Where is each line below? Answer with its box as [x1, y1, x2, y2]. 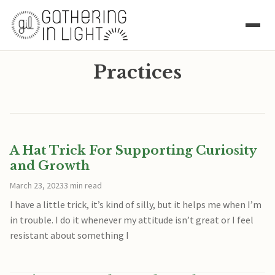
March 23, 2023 [10, 180, 64, 191]
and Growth [10, 158, 90, 173]
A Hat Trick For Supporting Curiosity [10, 143, 257, 158]
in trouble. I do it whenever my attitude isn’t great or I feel [10, 214, 254, 226]
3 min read [64, 180, 102, 191]
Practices [93, 61, 182, 83]
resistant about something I [10, 229, 129, 241]
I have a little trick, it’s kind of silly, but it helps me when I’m [10, 198, 261, 211]
